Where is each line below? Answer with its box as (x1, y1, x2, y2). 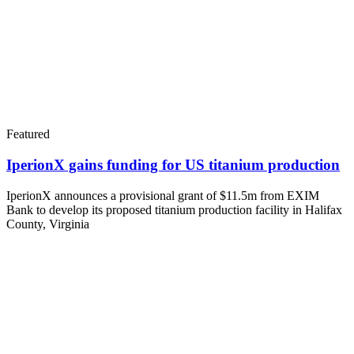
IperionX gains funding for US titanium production (6, 156, 340, 173)
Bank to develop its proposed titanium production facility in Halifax (6, 202, 342, 217)
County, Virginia (6, 217, 89, 231)
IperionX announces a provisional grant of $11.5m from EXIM (6, 188, 319, 202)
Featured (6, 127, 50, 141)
